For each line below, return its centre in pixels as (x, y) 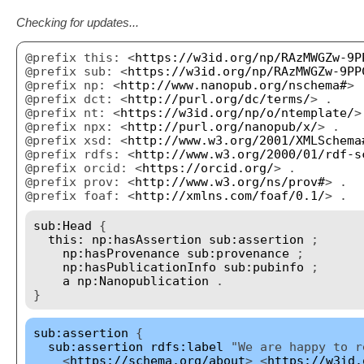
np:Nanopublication (143, 280)
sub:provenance (238, 253)
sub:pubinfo (264, 266)
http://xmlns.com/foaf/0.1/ (230, 195)
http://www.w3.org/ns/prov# (230, 181)
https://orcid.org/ (208, 167)
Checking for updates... (78, 23)
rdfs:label (187, 346)
